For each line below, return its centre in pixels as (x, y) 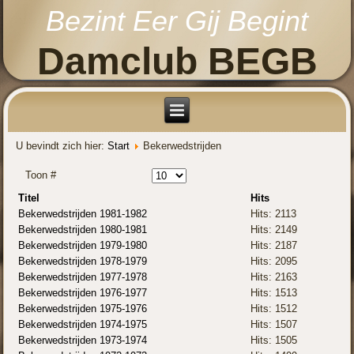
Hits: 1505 (274, 341)
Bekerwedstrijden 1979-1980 (83, 246)
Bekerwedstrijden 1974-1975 (83, 325)
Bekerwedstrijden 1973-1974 (83, 341)
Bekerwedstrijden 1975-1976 (83, 309)
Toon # (41, 175)
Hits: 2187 (274, 246)
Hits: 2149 (274, 230)
